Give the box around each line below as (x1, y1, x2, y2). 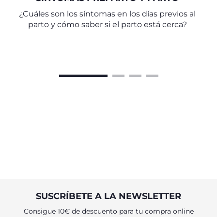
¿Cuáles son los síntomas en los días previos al (19, 9, 196, 18)
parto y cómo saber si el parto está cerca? (28, 20, 187, 29)
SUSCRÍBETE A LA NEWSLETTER (36, 191, 181, 201)
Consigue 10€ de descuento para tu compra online (23, 207, 194, 216)
